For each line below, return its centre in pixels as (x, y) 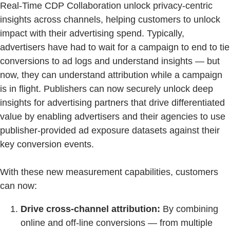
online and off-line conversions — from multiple (117, 223)
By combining (189, 209)
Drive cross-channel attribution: (90, 209)
